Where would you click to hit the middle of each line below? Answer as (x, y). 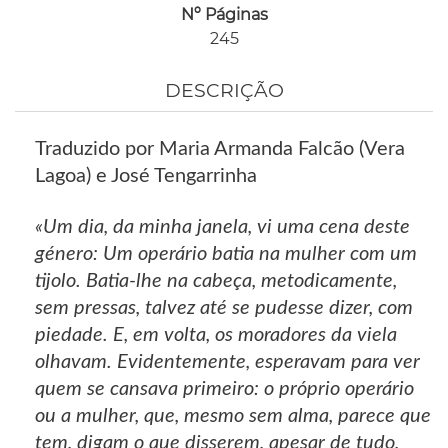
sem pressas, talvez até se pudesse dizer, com (224, 308)
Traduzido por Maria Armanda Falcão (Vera (220, 149)
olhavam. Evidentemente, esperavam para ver (227, 362)
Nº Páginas (224, 14)
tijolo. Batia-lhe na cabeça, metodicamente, (216, 281)
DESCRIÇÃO (224, 91)
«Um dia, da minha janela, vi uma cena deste (222, 227)
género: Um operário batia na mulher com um (226, 254)
